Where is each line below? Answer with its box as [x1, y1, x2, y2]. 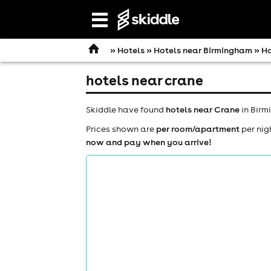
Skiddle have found [86, 103, 166, 115]
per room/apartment [156, 123, 240, 134]
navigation [99, 28, 138, 38]
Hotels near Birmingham [154, 45, 252, 56]
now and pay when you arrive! [86, 136, 212, 148]
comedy [199, 246, 241, 260]
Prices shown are [86, 123, 156, 134]
